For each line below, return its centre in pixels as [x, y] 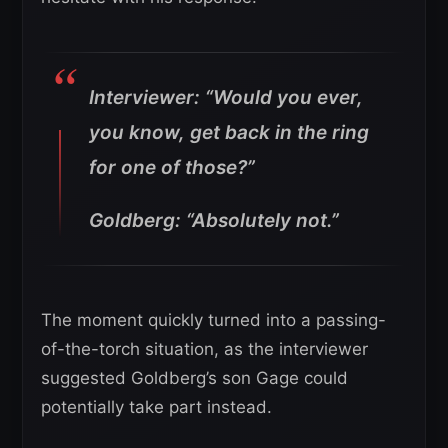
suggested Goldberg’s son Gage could [194, 377]
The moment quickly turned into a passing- [213, 319]
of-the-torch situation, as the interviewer [204, 348]
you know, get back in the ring [229, 132]
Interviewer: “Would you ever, [226, 97]
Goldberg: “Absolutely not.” [214, 220]
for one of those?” [172, 167]
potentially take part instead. [156, 406]
